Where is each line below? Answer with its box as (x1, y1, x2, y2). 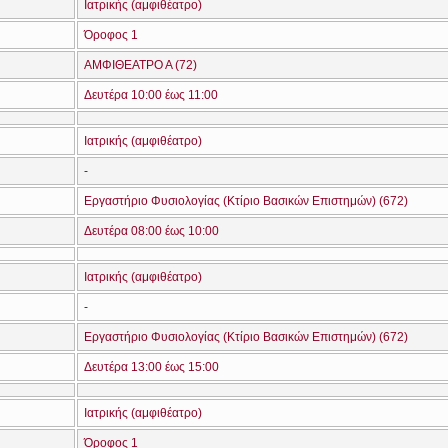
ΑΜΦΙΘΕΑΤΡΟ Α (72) (84, 58, 197, 72)
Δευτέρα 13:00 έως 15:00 (84, 360, 219, 374)
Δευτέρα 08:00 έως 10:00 (84, 224, 219, 238)
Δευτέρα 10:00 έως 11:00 (84, 88, 218, 102)
